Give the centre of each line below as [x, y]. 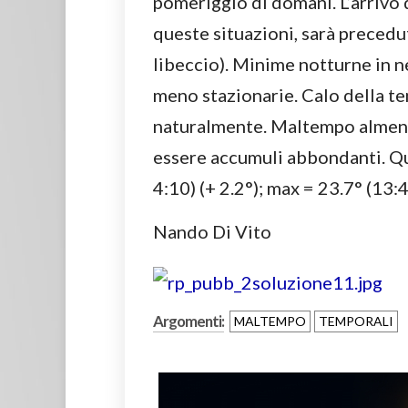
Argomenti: [189, 321]
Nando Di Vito [212, 232]
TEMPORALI [356, 321]
